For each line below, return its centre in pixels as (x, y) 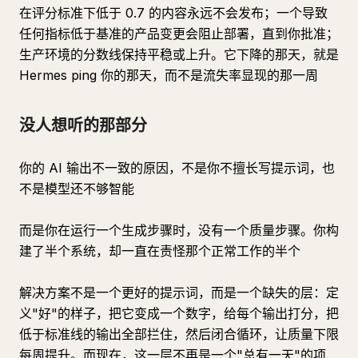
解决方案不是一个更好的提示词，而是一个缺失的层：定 (179, 292)
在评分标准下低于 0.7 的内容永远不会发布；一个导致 (173, 13)
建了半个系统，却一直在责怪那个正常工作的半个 (160, 251)
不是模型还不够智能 (77, 189)
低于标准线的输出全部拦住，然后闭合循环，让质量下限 (179, 334)
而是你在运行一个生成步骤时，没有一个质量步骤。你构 (179, 230)
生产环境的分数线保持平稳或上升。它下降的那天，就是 (179, 54)
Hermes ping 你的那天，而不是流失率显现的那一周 (169, 75)
